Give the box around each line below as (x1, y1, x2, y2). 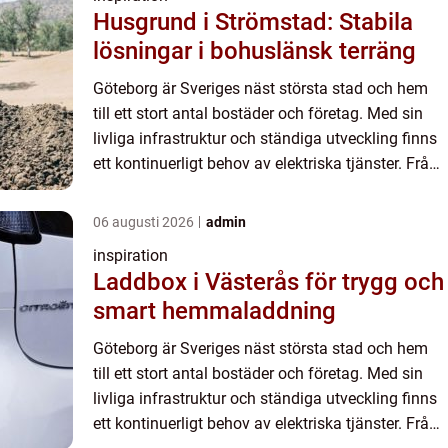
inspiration (93, 246, 168, 266)
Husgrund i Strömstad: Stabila (93, 8, 413, 37)
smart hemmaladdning (93, 297, 336, 326)
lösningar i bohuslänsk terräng (93, 37, 416, 66)
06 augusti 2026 (93, 214, 197, 231)
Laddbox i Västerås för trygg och (93, 268, 444, 297)
